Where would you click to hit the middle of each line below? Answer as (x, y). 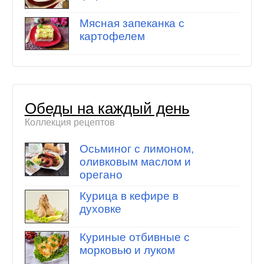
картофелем (112, 36)
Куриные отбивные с (134, 237)
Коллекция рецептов (70, 122)
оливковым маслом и (135, 162)
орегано (101, 175)
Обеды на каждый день (107, 108)
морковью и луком (127, 250)
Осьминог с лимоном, (136, 149)
